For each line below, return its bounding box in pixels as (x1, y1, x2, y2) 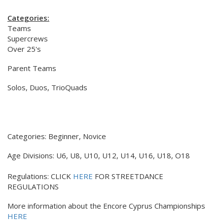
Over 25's (7, 44, 41, 54)
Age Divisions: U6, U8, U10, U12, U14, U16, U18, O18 (7, 150, 190, 160)
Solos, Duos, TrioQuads (7, 82, 87, 92)
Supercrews (7, 34, 48, 43)
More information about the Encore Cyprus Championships (7, 201, 205, 211)
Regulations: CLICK (7, 171, 73, 181)
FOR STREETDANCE (93, 171, 163, 181)
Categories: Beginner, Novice (7, 131, 106, 141)
